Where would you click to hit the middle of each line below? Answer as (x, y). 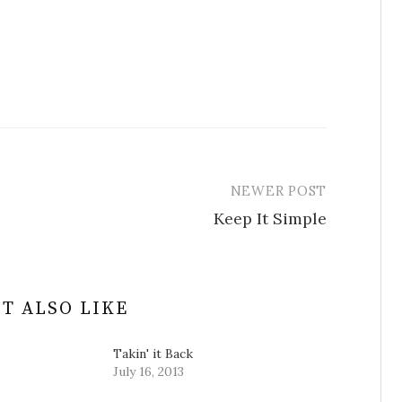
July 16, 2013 (149, 371)
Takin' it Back (153, 354)
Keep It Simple (270, 218)
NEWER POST (278, 191)
